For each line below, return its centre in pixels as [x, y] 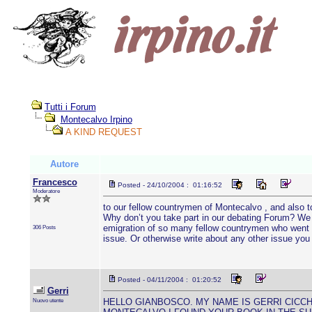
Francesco [55, 182]
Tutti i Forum [70, 107]
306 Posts [44, 227]
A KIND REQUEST [102, 132]
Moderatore [46, 191]
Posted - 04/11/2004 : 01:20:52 [169, 280]
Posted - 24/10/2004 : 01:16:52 [170, 185]
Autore [64, 164]
